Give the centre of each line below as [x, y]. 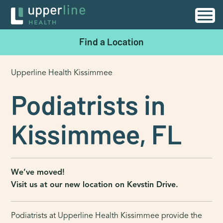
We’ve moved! [38, 172]
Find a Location [111, 42]
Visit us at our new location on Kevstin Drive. [95, 184]
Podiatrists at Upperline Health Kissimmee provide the [107, 215]
